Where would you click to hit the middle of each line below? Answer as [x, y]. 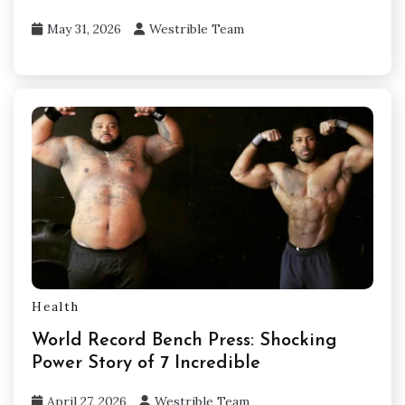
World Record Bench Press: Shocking [184, 340]
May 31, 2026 [84, 29]
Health [56, 307]
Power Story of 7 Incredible [146, 363]
